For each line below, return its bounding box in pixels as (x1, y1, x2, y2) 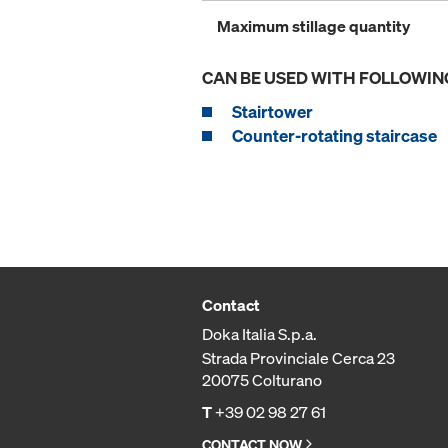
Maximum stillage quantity (217, 15, 410, 38)
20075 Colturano (202, 369, 322, 392)
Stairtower (232, 100, 313, 124)
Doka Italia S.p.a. (202, 323, 317, 346)
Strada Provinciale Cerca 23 (202, 347, 395, 370)
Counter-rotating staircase (232, 124, 437, 148)
